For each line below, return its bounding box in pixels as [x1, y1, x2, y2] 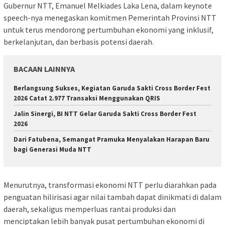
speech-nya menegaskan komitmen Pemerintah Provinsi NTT [4, 12, 216, 23]
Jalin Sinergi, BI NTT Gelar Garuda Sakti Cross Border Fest [14, 109, 196, 118]
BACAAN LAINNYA [14, 63, 75, 74]
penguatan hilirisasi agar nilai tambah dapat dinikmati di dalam [4, 192, 221, 202]
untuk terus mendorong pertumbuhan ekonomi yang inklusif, [4, 24, 213, 35]
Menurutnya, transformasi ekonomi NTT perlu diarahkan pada [4, 180, 216, 190]
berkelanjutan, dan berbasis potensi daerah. [4, 36, 154, 47]
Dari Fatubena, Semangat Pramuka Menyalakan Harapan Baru [14, 135, 209, 144]
